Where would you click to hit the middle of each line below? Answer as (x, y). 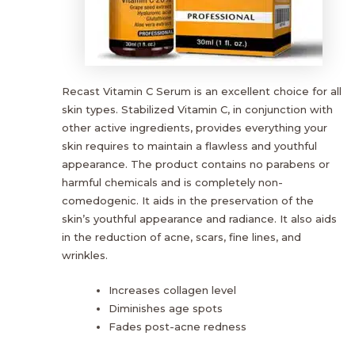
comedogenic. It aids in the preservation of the (188, 200)
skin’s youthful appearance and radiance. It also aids (199, 218)
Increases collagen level (172, 290)
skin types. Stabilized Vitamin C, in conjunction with (197, 109)
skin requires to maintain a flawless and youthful (189, 145)
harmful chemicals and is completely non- (172, 182)
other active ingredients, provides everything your (195, 127)
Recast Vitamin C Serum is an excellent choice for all (202, 91)
